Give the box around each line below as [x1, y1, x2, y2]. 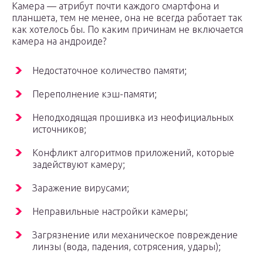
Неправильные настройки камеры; [32, 206, 188, 217]
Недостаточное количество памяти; [32, 65, 187, 76]
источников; [32, 124, 86, 135]
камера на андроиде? [12, 36, 106, 47]
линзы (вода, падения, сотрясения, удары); [32, 241, 221, 252]
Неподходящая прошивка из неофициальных [32, 112, 234, 123]
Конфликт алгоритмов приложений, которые [32, 147, 234, 159]
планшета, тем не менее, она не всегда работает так [12, 12, 242, 23]
